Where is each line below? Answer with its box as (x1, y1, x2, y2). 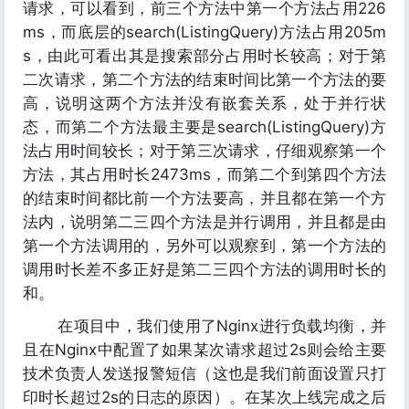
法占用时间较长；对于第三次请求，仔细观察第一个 (23, 142, 386, 160)
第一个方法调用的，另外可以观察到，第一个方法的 (23, 236, 386, 255)
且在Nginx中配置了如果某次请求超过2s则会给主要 (23, 341, 386, 359)
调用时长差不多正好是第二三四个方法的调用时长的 (23, 260, 386, 278)
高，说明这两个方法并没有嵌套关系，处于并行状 (23, 94, 386, 112)
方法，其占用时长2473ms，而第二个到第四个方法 (23, 165, 386, 184)
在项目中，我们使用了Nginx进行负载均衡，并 (23, 317, 386, 335)
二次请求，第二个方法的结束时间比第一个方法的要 (23, 70, 386, 89)
